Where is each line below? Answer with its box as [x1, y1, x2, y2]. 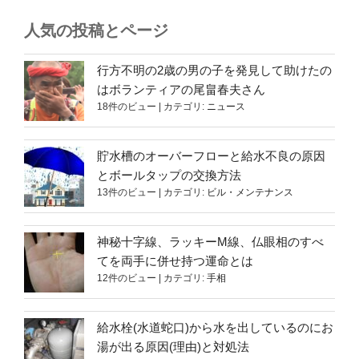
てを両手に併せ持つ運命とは [97, 253, 253, 268]
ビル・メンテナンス [207, 186, 293, 198]
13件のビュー [97, 186, 156, 198]
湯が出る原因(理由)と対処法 [97, 339, 249, 353]
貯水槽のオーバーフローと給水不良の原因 [97, 148, 325, 163]
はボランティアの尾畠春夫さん [97, 82, 265, 96]
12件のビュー [97, 272, 156, 284]
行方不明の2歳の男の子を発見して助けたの [97, 63, 332, 77]
